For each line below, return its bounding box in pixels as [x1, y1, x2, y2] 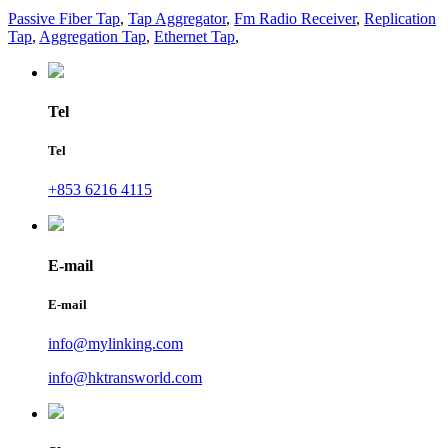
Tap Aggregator [128, 9, 226, 27]
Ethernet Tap [154, 27, 235, 45]
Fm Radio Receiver [234, 9, 356, 27]
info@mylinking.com [48, 334, 183, 352]
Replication [364, 9, 436, 27]
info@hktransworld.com [48, 368, 202, 386]
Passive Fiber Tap [8, 9, 120, 27]
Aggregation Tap [39, 27, 146, 45]
